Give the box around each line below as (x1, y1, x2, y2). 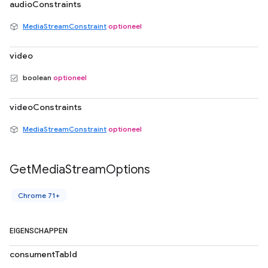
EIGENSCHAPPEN (10, 227, 69, 235)
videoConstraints (10, 102, 82, 112)
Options (106, 162, 150, 177)
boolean (21, 73, 53, 82)
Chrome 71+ (18, 191, 60, 200)
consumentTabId (10, 249, 77, 260)
